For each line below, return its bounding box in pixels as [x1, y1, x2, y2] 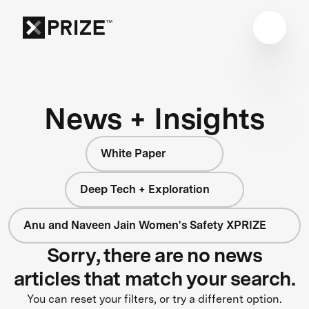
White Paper [101, 146, 166, 160]
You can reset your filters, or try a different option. [27, 292, 282, 306]
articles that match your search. [13, 266, 296, 290]
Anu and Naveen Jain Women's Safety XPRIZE [23, 218, 267, 232]
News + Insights [44, 100, 265, 136]
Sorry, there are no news [46, 243, 263, 267]
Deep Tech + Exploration [80, 182, 210, 196]
